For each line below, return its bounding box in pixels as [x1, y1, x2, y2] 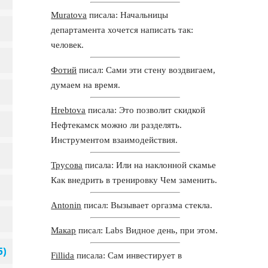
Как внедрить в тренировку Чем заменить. [51, 175, 218, 185]
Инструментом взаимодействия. [51, 135, 178, 145]
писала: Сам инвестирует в [74, 250, 182, 260]
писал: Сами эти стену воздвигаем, [77, 65, 216, 75]
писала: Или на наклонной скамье [83, 160, 217, 170]
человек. [51, 39, 84, 50]
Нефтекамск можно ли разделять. [51, 120, 182, 130]
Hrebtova [51, 105, 86, 115]
